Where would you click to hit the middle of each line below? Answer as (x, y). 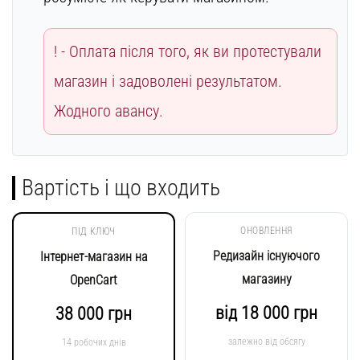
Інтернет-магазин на (94, 256)
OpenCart (94, 280)
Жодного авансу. (108, 110)
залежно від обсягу (266, 341)
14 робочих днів (94, 342)
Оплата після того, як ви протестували (195, 51)
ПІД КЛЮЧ (94, 231)
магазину (266, 279)
